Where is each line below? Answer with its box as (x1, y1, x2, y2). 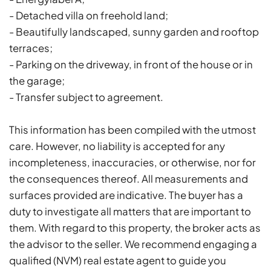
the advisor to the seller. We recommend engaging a (9, 237, 257, 250)
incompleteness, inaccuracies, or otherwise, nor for (9, 155, 256, 169)
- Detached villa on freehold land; (9, 8, 168, 22)
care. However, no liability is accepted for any (9, 139, 225, 152)
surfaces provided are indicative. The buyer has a (9, 188, 243, 201)
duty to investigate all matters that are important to (9, 204, 251, 218)
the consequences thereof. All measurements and (9, 172, 248, 185)
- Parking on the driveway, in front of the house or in (9, 57, 253, 71)
